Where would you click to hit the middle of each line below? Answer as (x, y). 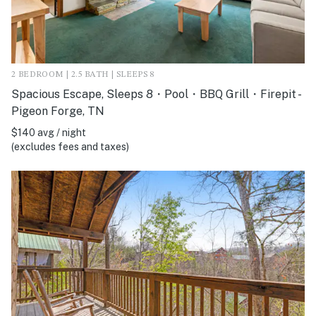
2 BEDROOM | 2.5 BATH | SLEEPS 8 (83, 75)
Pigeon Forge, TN (58, 111)
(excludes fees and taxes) (70, 147)
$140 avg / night (49, 133)
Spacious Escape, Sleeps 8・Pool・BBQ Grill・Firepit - (156, 95)
